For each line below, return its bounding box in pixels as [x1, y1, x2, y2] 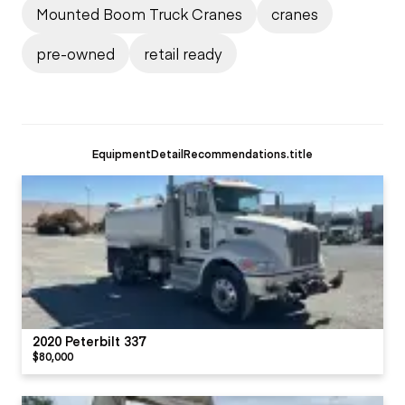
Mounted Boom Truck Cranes [36, 3, 242, 24]
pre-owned [36, 42, 115, 63]
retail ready [144, 42, 222, 63]
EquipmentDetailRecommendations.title [92, 145, 313, 161]
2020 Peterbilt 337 [33, 331, 146, 350]
